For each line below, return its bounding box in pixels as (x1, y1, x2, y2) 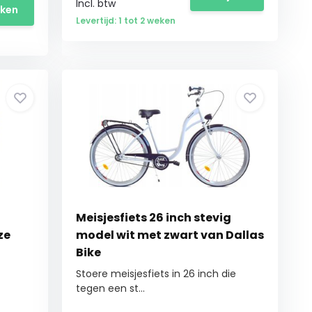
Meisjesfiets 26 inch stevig (76, 210, 232, 226)
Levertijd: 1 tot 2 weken (76, 15, 176, 26)
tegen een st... (76, 281, 146, 295)
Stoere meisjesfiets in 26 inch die (76, 267, 237, 281)
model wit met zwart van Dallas (76, 227, 265, 243)
